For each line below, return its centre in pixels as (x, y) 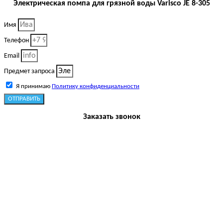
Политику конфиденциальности (96, 86)
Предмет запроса (30, 71)
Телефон (17, 40)
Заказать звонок (111, 117)
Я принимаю (34, 86)
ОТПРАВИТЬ (24, 99)
